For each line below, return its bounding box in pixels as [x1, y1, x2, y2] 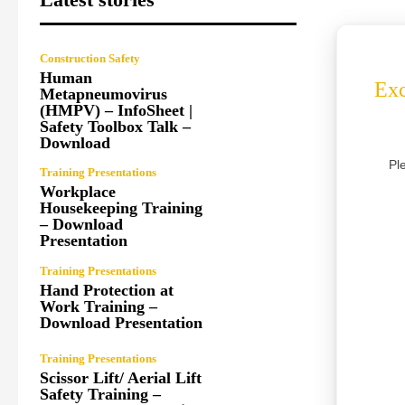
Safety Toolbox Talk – [40, 117, 191, 136]
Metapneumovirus [40, 84, 167, 103]
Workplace [40, 182, 116, 201]
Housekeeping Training [40, 198, 202, 217]
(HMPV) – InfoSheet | [40, 100, 193, 119]
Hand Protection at [40, 280, 174, 299]
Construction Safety [40, 51, 140, 65]
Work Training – [40, 297, 157, 316]
